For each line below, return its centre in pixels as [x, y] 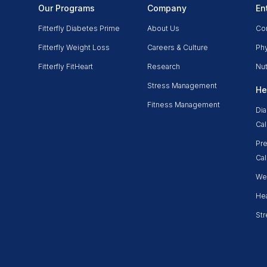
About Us [163, 28]
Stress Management [182, 85]
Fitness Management [183, 104]
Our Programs [66, 8]
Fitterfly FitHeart [66, 66]
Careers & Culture [177, 47]
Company [167, 8]
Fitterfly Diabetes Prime [79, 28]
